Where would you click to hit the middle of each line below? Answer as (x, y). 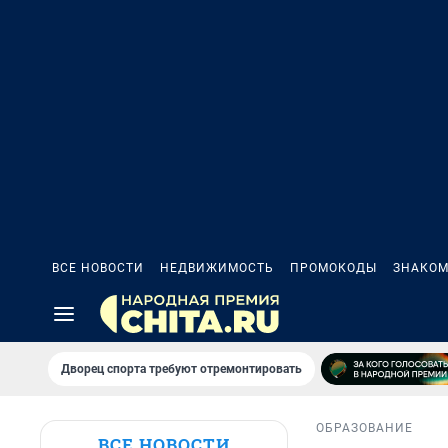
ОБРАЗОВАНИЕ (364, 428)
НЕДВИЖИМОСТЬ (217, 268)
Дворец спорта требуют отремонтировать (181, 369)
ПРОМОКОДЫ (333, 268)
